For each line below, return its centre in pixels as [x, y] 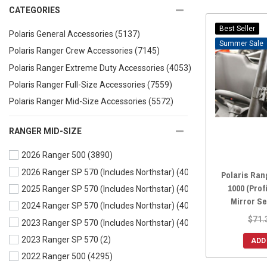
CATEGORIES [35, 10]
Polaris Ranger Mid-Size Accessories [78, 102]
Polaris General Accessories [61, 34]
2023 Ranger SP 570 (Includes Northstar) [98, 223]
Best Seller [237, 29]
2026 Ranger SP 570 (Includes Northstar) [98, 173]
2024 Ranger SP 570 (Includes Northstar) [98, 206]
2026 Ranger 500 [54, 155]
